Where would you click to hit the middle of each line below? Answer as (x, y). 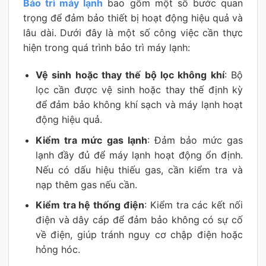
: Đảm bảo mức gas (195, 140)
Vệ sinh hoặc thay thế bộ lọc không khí (130, 75)
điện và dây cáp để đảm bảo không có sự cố (139, 220)
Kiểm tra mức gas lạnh (91, 140)
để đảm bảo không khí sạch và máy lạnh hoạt (139, 105)
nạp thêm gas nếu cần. (86, 184)
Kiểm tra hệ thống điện (90, 205)
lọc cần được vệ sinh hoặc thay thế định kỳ (139, 90)
